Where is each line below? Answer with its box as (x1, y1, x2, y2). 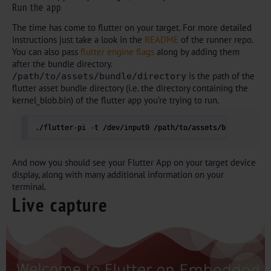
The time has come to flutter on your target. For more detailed (12, 21, 252, 33)
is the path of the (186, 70, 255, 82)
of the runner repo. (181, 33, 253, 45)
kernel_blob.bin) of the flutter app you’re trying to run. (12, 94, 219, 106)
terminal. (12, 181, 46, 192)
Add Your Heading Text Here (6, 221, 222, 246)
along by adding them (157, 45, 240, 57)
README (145, 33, 181, 45)
